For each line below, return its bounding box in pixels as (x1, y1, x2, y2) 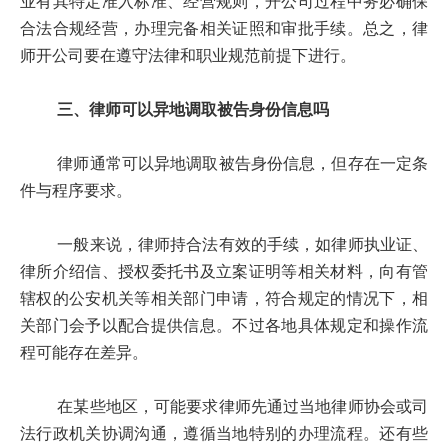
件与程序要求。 (20, 183, 132, 199)
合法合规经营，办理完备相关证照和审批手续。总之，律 (20, 21, 428, 37)
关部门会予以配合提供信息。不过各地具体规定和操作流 (20, 318, 428, 334)
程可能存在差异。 (20, 345, 148, 361)
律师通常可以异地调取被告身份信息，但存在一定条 (20, 156, 428, 172)
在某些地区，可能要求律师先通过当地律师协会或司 (20, 399, 428, 415)
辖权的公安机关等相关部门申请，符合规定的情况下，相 (20, 291, 428, 307)
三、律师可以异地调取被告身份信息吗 (57, 102, 329, 118)
